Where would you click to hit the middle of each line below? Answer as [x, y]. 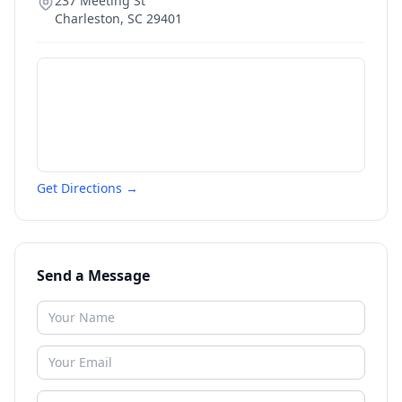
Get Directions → [87, 188]
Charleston [87, 18]
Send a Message [93, 275]
